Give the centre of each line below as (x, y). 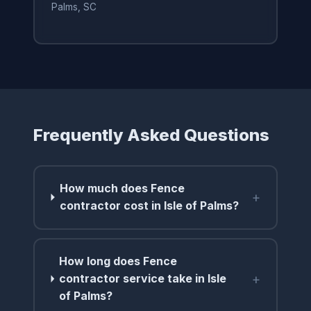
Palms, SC (74, 7)
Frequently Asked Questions (151, 135)
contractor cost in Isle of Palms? (150, 206)
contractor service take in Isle (143, 279)
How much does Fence (123, 188)
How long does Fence (118, 261)
